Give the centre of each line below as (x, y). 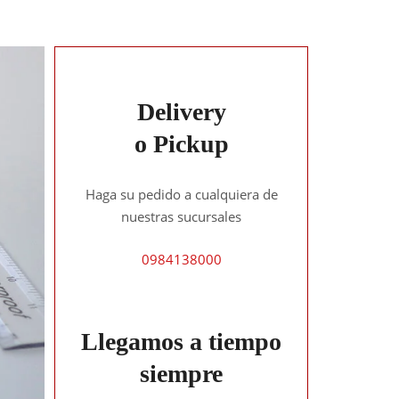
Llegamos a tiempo (181, 342)
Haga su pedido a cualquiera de (181, 194)
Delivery (181, 112)
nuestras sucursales (181, 216)
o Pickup (181, 144)
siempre (181, 374)
